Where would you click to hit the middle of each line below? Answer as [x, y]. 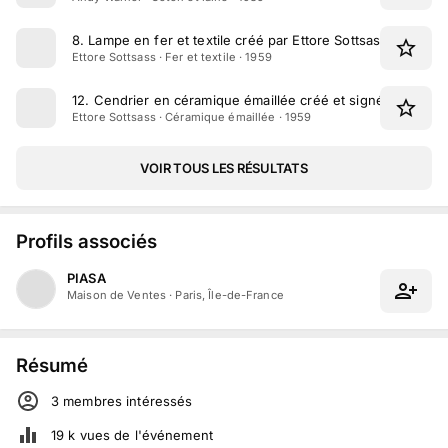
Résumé [52, 364]
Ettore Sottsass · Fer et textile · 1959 [172, 56]
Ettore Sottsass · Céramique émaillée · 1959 [192, 116]
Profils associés [86, 241]
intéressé [154, 400]
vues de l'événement [144, 434]
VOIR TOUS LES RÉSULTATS [224, 167]
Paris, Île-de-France [229, 295]
